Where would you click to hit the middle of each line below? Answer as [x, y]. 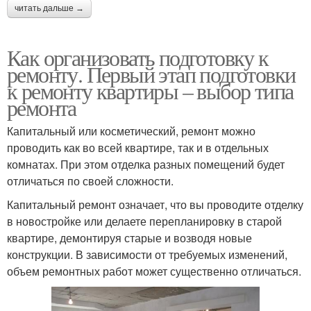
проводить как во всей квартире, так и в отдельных [138, 148]
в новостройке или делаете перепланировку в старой [144, 221]
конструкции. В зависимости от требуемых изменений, [147, 255]
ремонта [42, 108]
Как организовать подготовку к [138, 58]
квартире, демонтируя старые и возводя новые [129, 238]
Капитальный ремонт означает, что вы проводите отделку [155, 205]
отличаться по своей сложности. [90, 181]
